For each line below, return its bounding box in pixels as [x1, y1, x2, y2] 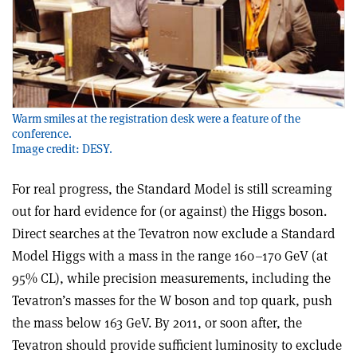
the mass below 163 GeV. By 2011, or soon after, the [12, 313, 302, 331]
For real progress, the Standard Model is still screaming [12, 179, 332, 198]
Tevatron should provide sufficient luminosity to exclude [12, 335, 342, 354]
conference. [12, 125, 72, 141]
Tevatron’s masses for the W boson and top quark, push [12, 291, 332, 309]
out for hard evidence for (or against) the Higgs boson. [12, 202, 327, 220]
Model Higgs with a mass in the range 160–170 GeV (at [12, 246, 328, 265]
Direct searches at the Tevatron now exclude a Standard [12, 224, 335, 242]
